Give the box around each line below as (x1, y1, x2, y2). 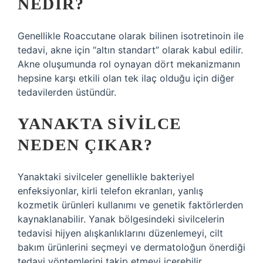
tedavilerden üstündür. (18, 86, 116, 98)
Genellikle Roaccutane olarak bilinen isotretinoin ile (18, 30, 244, 42)
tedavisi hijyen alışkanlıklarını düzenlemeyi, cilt (18, 227, 223, 239)
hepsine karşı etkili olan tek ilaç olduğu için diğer (18, 72, 234, 84)
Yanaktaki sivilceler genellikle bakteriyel (18, 171, 194, 183)
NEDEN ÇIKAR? (18, 136, 153, 154)
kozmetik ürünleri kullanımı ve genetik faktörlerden (18, 199, 243, 211)
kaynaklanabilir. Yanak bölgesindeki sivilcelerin (18, 213, 224, 225)
